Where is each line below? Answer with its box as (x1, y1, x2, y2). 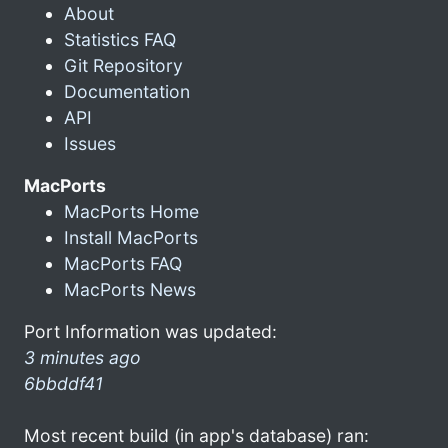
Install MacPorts (64, 226, 198, 248)
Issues (64, 132, 116, 154)
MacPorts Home (64, 200, 199, 222)
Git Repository (64, 54, 183, 76)
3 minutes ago (24, 346, 141, 368)
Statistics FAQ (64, 28, 176, 50)
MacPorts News (64, 278, 196, 300)
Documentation (64, 80, 190, 102)
